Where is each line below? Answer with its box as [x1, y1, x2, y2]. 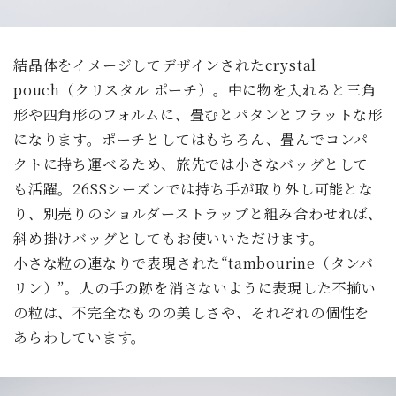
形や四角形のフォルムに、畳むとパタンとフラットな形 [13, 103, 383, 125]
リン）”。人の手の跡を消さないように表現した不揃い [13, 277, 377, 298]
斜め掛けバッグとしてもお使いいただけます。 [13, 227, 324, 248]
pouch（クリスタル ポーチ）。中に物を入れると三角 [13, 79, 377, 100]
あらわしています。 [13, 326, 147, 347]
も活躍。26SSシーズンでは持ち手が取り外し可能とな [13, 178, 374, 199]
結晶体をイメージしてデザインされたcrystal [13, 54, 317, 75]
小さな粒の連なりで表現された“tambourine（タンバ [13, 252, 375, 273]
